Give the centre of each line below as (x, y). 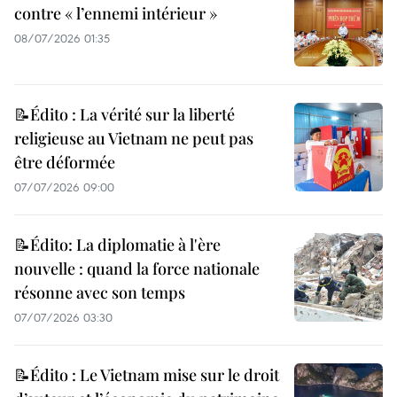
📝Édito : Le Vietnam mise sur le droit (147, 375)
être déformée (65, 163)
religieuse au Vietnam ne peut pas (134, 139)
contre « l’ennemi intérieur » (116, 14)
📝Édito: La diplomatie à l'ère (117, 245)
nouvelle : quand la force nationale (137, 269)
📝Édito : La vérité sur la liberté (125, 115)
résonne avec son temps (100, 293)
